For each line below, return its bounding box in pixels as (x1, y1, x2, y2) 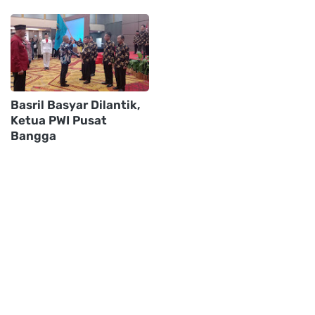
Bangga (11, 128, 56, 143)
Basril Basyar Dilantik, (11, 97, 141, 112)
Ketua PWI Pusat (11, 112, 107, 127)
